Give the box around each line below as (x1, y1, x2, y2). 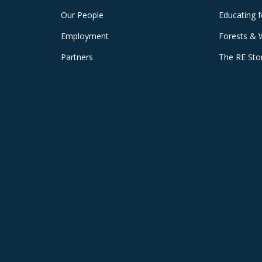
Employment (61, 30, 109, 42)
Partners (61, 51, 93, 63)
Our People (61, 9, 104, 21)
